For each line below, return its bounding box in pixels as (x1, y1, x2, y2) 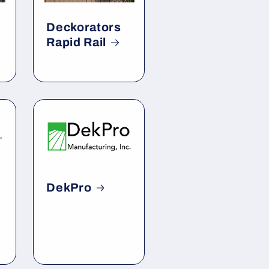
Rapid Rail (46, 35, 106, 49)
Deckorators (46, 20, 121, 34)
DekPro (46, 181, 92, 195)
